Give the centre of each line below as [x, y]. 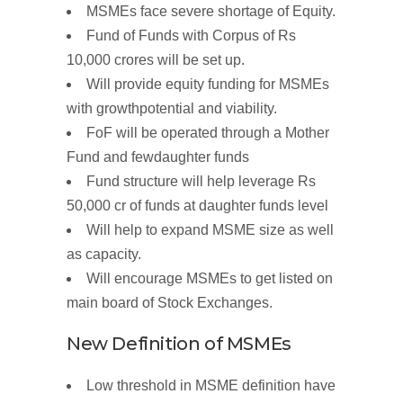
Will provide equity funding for [183, 84]
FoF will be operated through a [186, 133]
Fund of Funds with [149, 36]
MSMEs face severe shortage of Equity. [211, 11]
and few [129, 157]
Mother [307, 133]
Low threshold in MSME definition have [211, 385]
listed [298, 278]
